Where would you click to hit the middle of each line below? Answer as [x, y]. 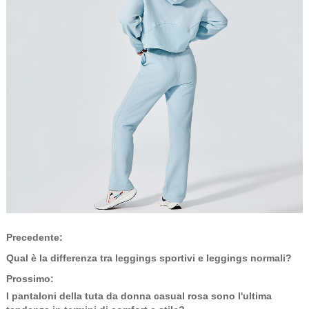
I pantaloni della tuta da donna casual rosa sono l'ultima [139, 296]
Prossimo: [30, 278]
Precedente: [34, 237]
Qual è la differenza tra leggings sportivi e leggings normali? [149, 258]
